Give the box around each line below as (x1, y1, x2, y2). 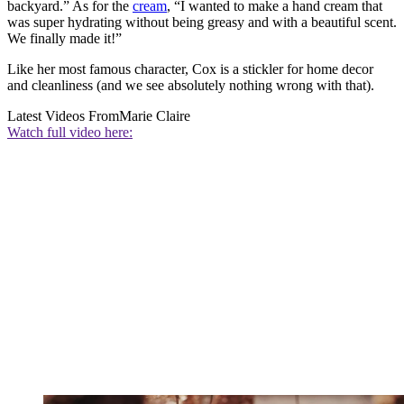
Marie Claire (119, 108, 190, 124)
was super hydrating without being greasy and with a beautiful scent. (7, 14, 397, 31)
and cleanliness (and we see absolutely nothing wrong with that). (7, 78, 374, 94)
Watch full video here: (7, 124, 133, 141)
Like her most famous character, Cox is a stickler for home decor (7, 61, 373, 78)
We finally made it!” (7, 31, 122, 47)
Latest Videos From (7, 108, 119, 124)
